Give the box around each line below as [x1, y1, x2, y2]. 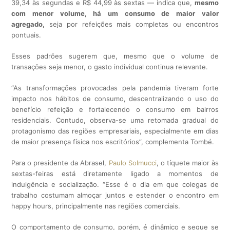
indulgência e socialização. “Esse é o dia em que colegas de [11, 180, 219, 189]
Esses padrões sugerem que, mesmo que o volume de [11, 52, 219, 61]
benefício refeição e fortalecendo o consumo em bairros [11, 105, 219, 114]
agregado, [11, 20, 45, 29]
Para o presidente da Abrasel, [11, 159, 109, 167]
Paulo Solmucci [108, 159, 157, 167]
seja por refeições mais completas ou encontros [45, 20, 219, 29]
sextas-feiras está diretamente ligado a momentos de [11, 169, 219, 178]
